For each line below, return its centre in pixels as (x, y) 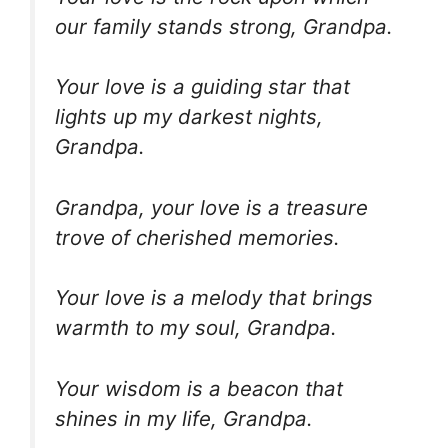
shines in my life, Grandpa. (184, 418)
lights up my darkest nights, (189, 117)
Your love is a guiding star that (202, 87)
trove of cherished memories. (197, 237)
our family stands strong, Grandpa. (224, 26)
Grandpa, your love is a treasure (211, 207)
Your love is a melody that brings (214, 298)
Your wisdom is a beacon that (199, 388)
